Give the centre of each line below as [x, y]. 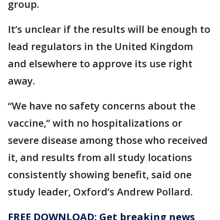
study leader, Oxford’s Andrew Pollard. [100, 192]
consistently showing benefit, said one [100, 174]
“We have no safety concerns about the [102, 106]
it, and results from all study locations [100, 157]
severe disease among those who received [108, 140]
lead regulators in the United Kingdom [100, 46]
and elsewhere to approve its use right [100, 63]
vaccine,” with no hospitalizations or [95, 123]
